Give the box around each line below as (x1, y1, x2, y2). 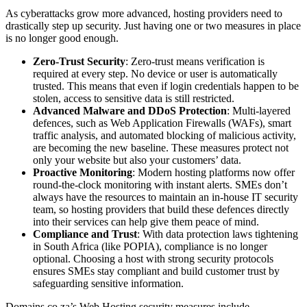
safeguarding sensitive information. (33, 277, 184, 289)
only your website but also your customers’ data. (33, 153, 241, 166)
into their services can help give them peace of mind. (33, 215, 259, 228)
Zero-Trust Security (33, 55, 125, 67)
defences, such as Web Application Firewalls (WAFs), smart (33, 116, 291, 129)
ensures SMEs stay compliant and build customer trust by (33, 265, 280, 277)
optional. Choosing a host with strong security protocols (33, 252, 273, 265)
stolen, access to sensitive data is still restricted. (33, 92, 234, 104)
